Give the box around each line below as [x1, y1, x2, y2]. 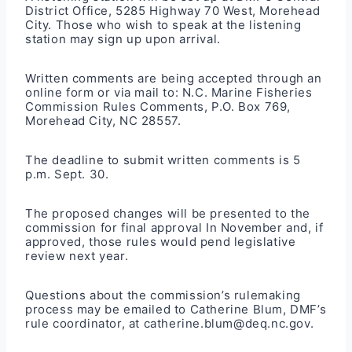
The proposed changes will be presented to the [25, 205, 311, 221]
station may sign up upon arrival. [25, 31, 221, 46]
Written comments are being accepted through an [25, 70, 322, 86]
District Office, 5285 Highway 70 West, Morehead [25, 2, 321, 18]
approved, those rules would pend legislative [25, 233, 296, 249]
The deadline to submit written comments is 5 [25, 152, 301, 167]
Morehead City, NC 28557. [25, 112, 181, 128]
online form [25, 84, 94, 100]
